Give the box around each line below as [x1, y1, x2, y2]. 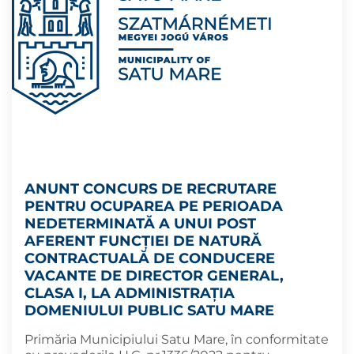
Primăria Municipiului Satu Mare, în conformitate [24, 332, 329, 347]
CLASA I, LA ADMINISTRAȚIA [24, 284, 235, 302]
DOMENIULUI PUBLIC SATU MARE [24, 302, 274, 319]
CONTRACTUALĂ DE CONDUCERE [24, 250, 275, 267]
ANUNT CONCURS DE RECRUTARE [24, 180, 277, 198]
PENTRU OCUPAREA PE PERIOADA [24, 198, 283, 215]
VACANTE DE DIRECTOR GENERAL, [24, 267, 284, 284]
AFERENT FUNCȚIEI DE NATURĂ [24, 232, 262, 250]
